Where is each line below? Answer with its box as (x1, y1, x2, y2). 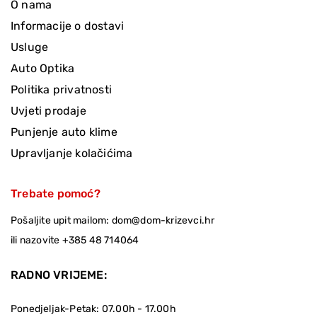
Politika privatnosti (11, 82, 112, 96)
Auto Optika (11, 61, 75, 75)
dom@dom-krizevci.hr (111, 214, 215, 226)
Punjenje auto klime (11, 125, 117, 139)
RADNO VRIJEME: (11, 267, 107, 282)
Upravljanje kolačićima (11, 146, 133, 160)
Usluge (11, 40, 49, 54)
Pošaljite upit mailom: (11, 214, 112, 226)
